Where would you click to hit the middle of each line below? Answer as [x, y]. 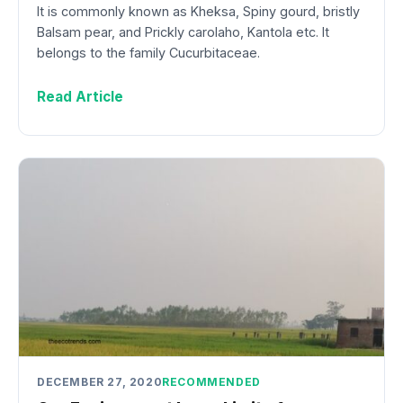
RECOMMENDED [211, 381]
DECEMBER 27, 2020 [100, 381]
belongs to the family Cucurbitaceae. [148, 53]
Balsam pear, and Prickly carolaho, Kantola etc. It [183, 32]
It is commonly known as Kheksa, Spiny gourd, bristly [198, 12]
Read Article [80, 97]
